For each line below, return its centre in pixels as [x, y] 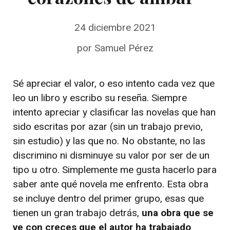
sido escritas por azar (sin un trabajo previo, [108, 127]
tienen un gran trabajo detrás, [77, 213]
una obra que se [178, 213]
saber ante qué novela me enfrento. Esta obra [111, 184]
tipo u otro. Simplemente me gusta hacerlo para [115, 170]
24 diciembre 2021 [115, 27]
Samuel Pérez [124, 48]
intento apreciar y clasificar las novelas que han [114, 112]
